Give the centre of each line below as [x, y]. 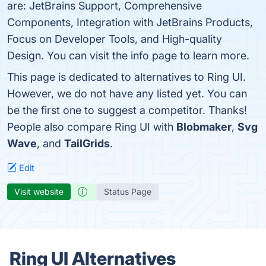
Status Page [128, 191]
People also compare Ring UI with [92, 127]
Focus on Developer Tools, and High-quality [115, 39]
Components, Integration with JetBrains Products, [130, 22]
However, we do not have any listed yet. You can [127, 94]
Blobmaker [204, 127]
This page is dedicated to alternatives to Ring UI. [126, 77]
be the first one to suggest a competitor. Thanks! [127, 110]
